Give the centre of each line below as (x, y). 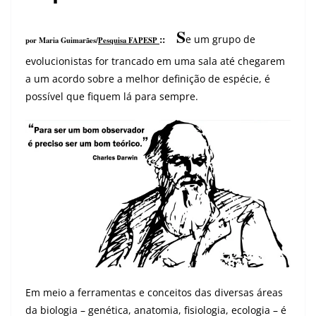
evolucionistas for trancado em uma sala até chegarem (155, 61)
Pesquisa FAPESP (129, 40)
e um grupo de (220, 39)
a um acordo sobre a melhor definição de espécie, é (148, 79)
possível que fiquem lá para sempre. (112, 96)
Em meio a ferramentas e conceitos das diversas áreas (154, 292)
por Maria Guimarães (61, 40)
